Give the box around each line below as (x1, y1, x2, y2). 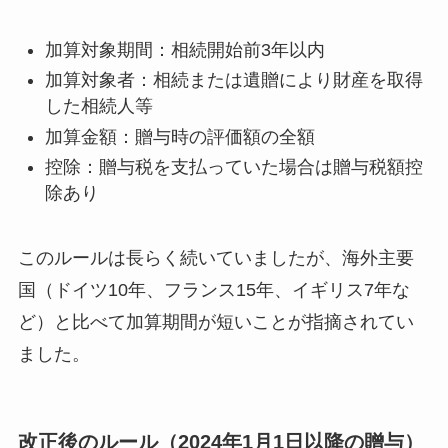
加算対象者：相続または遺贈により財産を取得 (44, 70, 423, 91)
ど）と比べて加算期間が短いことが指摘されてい (17, 311, 414, 332)
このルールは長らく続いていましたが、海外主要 (17, 247, 414, 268)
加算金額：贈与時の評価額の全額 (44, 126, 315, 147)
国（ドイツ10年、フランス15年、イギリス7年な (17, 279, 410, 300)
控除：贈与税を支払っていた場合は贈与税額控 (44, 157, 423, 178)
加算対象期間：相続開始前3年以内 (44, 39, 325, 60)
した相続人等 (44, 96, 153, 117)
